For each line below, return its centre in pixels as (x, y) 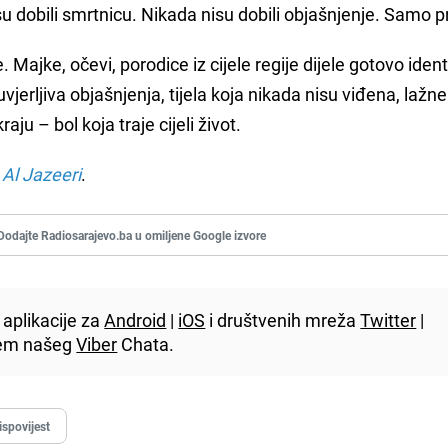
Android (135, 319)
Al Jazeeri (42, 173)
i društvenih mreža (283, 319)
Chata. (146, 343)
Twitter (388, 319)
